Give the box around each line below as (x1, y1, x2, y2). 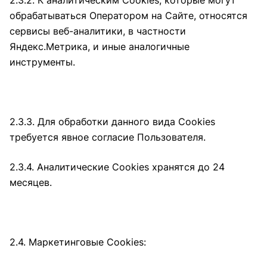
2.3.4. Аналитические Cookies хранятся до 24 (10, 161, 225, 173)
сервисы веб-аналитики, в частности (10, 25, 186, 37)
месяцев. (10, 176, 52, 188)
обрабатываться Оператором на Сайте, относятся (10, 10, 247, 21)
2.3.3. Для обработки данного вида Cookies (10, 116, 215, 128)
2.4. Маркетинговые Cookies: (10, 236, 146, 248)
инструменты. (10, 56, 75, 68)
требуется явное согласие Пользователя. (10, 131, 206, 143)
